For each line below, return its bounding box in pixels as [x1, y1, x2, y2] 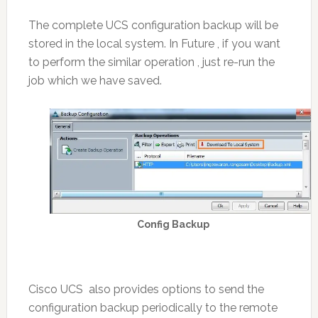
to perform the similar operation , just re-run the [28, 55, 275, 70]
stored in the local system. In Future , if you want [28, 37, 280, 51]
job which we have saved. [28, 74, 162, 88]
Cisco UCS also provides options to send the [28, 282, 264, 296]
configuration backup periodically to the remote [28, 300, 278, 314]
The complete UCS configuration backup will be [28, 18, 278, 33]
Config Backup [136, 218, 209, 230]
